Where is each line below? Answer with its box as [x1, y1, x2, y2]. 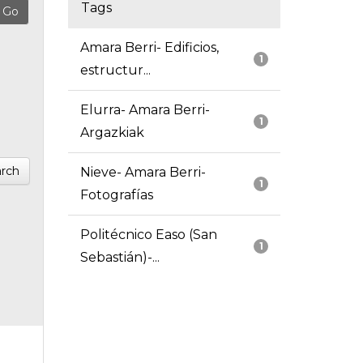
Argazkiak [79, 125, 144, 141]
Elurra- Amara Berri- [79, 102, 210, 118]
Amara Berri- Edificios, [79, 40, 219, 56]
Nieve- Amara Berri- [79, 164, 206, 181]
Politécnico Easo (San [79, 227, 217, 243]
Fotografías [79, 187, 153, 203]
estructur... [79, 62, 151, 79]
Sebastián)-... [79, 250, 160, 266]
